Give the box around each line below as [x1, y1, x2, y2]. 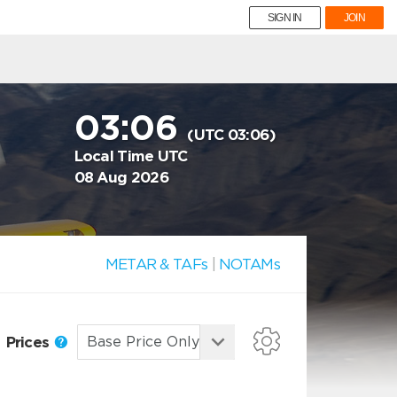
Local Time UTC [74, 147, 188, 165]
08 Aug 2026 [74, 168, 169, 186]
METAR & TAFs [105, 255, 208, 273]
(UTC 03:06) [187, 126, 276, 144]
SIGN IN [267, 12, 302, 24]
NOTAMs [219, 255, 280, 273]
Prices [5, 332, 53, 351]
